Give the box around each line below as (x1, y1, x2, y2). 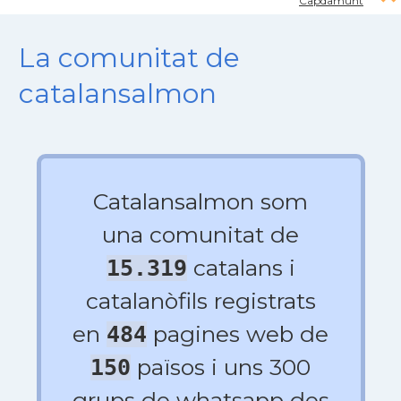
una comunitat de (102, 221, 299, 248)
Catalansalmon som (93, 188, 308, 215)
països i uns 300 (131, 354, 311, 380)
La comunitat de (18, 41, 240, 74)
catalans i (186, 254, 295, 281)
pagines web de (147, 320, 328, 347)
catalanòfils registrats (85, 287, 316, 314)
